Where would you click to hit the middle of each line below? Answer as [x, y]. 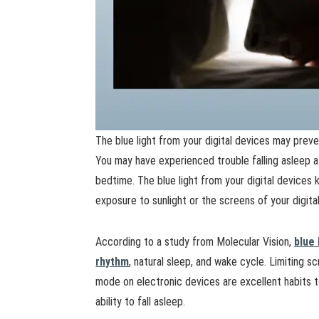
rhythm [113, 262]
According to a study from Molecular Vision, [195, 242]
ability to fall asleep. [141, 302]
